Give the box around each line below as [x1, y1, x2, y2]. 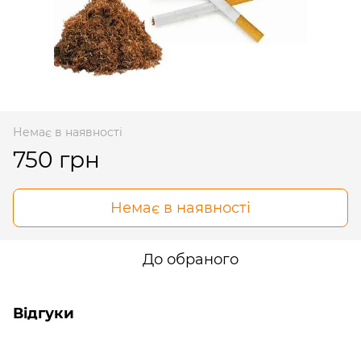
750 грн [13, 145, 100, 173]
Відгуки [13, 304, 74, 322]
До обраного [142, 250, 239, 268]
